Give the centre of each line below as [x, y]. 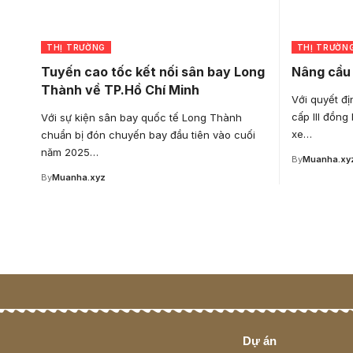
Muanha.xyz [79, 177]
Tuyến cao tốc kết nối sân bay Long [153, 71]
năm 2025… [70, 152]
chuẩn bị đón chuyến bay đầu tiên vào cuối [148, 134]
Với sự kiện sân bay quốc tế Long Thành [141, 117]
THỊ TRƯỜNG [76, 47]
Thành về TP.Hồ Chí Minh [120, 89]
